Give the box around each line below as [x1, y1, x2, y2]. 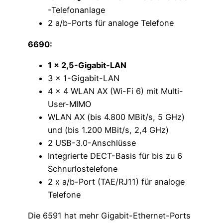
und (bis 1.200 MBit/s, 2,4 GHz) [48, 124, 169, 135]
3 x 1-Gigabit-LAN [48, 73, 119, 83]
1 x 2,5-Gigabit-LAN [48, 60, 126, 70]
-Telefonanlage [48, 5, 105, 15]
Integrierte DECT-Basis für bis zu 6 [48, 150, 182, 161]
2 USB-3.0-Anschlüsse [48, 137, 136, 148]
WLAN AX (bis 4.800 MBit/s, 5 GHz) [48, 111, 185, 122]
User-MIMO [48, 99, 91, 109]
